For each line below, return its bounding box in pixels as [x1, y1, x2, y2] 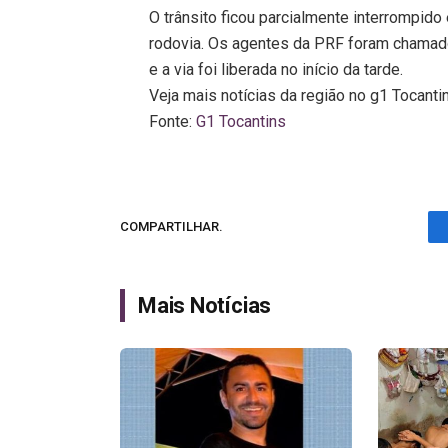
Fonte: [149, 111, 197, 131]
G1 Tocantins [196, 111, 287, 131]
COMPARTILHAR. [120, 219, 223, 235]
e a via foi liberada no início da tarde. [149, 59, 404, 79]
